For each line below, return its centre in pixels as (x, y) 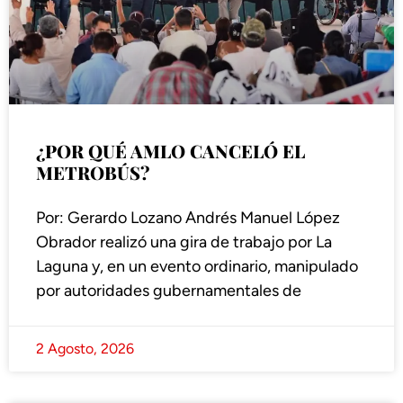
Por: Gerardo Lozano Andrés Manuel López (188, 218)
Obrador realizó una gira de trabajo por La (184, 242)
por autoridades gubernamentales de (169, 291)
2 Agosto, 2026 (85, 349)
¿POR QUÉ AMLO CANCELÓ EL (170, 151)
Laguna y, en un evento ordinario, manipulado (197, 267)
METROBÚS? (93, 173)
